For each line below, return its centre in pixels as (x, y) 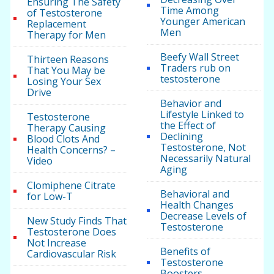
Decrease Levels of (203, 216)
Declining (181, 137)
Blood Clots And (64, 139)
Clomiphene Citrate (72, 186)
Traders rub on (195, 68)
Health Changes (197, 205)
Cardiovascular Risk (72, 254)
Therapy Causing (67, 128)
